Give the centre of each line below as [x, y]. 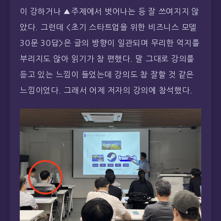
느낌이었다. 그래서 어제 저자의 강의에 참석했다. [106, 91]
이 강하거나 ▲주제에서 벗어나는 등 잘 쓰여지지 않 [110, 12]
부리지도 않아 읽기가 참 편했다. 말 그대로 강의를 [107, 59]
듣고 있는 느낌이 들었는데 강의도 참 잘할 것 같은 [107, 75]
